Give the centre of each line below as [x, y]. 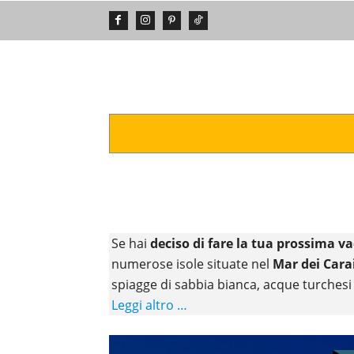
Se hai [131, 243]
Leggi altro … [149, 305]
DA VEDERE [197, 133]
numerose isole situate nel [192, 264]
